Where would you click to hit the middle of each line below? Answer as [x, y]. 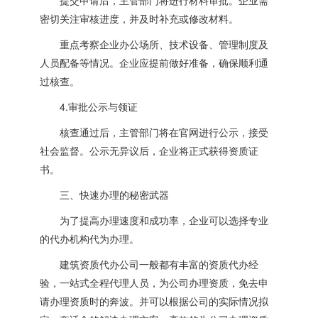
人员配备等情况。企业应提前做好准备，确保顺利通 [154, 62]
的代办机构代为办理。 [90, 238]
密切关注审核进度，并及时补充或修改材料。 [139, 18]
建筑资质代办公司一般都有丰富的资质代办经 [149, 264]
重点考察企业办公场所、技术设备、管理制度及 [154, 44]
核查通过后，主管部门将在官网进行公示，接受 [154, 132]
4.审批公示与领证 [89, 106]
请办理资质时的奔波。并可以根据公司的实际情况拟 [154, 301]
